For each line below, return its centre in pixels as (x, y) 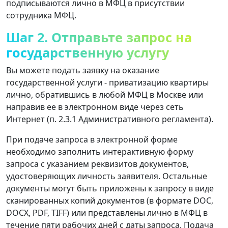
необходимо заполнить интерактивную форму (100, 151)
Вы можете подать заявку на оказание (83, 70)
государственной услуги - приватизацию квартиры (107, 82)
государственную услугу (88, 52)
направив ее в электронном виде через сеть (95, 107)
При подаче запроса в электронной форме (92, 139)
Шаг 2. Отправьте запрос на (99, 37)
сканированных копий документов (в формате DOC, (110, 200)
